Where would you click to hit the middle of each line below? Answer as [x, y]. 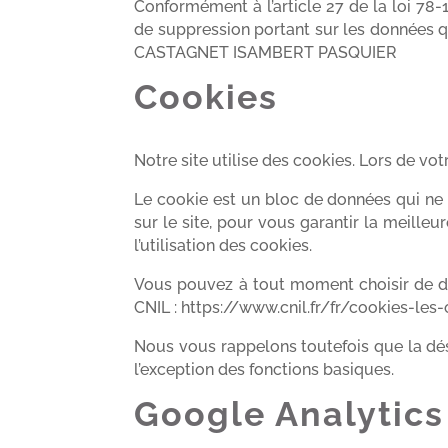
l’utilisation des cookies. [223, 245]
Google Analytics [289, 413]
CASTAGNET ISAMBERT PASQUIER [266, 52]
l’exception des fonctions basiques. [264, 369]
